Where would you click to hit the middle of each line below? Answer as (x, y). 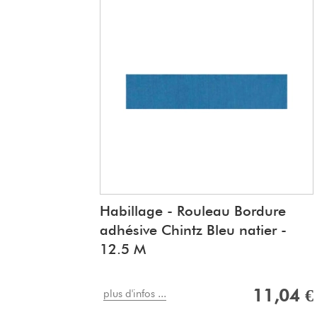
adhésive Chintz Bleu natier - (193, 230)
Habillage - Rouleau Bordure (193, 211)
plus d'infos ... (135, 294)
